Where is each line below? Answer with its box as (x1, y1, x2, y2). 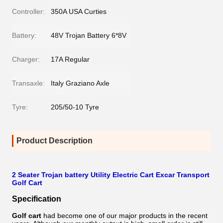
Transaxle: (12, 79, 45, 87)
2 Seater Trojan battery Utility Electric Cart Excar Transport (12, 171, 210, 179)
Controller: (12, 7, 45, 15)
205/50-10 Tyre (51, 103, 99, 111)
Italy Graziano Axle (51, 79, 110, 87)
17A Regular (51, 55, 90, 63)
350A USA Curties (51, 7, 107, 15)
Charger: (12, 55, 40, 63)
